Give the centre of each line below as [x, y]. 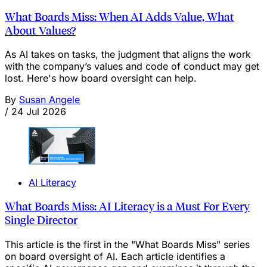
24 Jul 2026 [39, 112]
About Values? [40, 30]
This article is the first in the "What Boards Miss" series [127, 244]
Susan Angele [49, 100]
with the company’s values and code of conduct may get [132, 66]
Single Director [41, 221]
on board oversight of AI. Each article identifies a [115, 256]
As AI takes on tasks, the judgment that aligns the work [128, 55]
